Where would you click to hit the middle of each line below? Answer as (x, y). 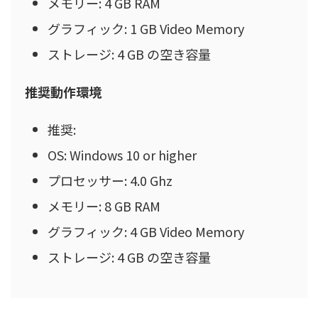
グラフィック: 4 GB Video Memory (146, 231)
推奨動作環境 (63, 92)
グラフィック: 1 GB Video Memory (146, 28)
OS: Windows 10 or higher (122, 154)
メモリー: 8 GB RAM (104, 205)
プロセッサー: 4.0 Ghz (110, 180)
